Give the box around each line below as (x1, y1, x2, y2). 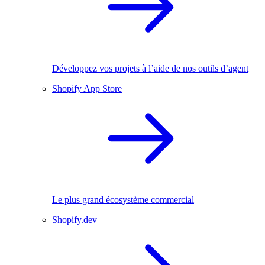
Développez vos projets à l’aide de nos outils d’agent (52, 63, 248, 73)
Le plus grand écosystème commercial (52, 194, 194, 205)
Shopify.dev (52, 214, 97, 225)
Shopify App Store (52, 83, 122, 93)
